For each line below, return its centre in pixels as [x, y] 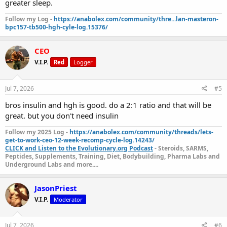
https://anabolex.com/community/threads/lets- [141, 132]
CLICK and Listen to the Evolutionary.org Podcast [79, 148]
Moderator [68, 199]
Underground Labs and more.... [52, 164]
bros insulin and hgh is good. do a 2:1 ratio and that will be [108, 105]
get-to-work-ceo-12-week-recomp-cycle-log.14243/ [80, 140]
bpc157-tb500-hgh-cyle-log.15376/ [56, 27]
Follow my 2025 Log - [37, 132]
